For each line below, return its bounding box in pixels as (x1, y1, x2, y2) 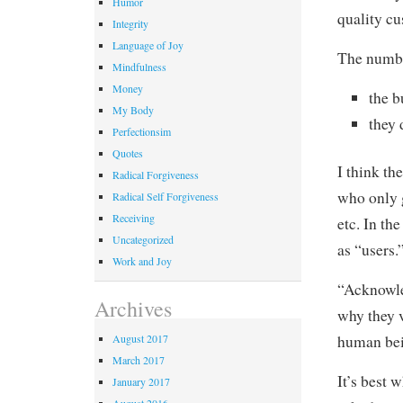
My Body (112, 102, 154, 117)
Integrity (112, 15, 148, 31)
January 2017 (112, 373, 170, 389)
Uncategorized (112, 231, 174, 246)
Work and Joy (112, 253, 172, 268)
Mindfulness (112, 58, 166, 74)
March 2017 (112, 352, 165, 367)
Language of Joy (112, 37, 184, 52)
